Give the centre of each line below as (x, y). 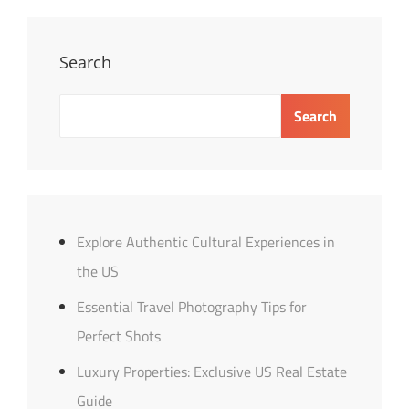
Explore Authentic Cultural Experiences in (205, 241)
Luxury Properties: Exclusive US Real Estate (211, 371)
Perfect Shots (118, 336)
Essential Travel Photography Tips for (191, 306)
